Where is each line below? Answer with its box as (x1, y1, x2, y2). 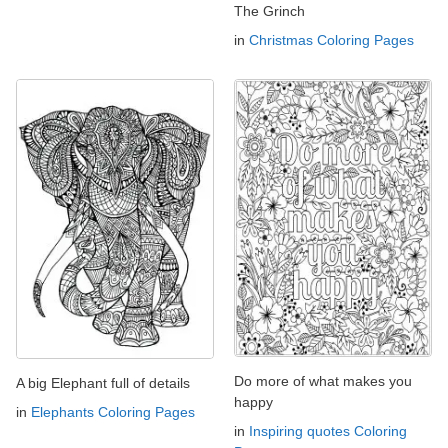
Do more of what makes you (234, 372, 412, 389)
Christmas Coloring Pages (249, 31, 414, 48)
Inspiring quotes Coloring (249, 422, 407, 439)
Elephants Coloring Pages (31, 404, 195, 421)
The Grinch (234, 2, 305, 19)
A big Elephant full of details (16, 375, 190, 392)
